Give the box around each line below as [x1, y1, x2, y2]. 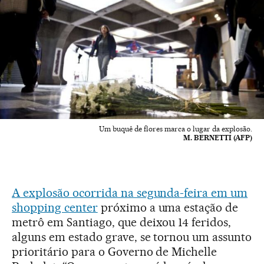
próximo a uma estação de [97, 200, 239, 214]
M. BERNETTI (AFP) [183, 133, 252, 142]
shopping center [12, 200, 98, 214]
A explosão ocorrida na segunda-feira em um [12, 185, 248, 200]
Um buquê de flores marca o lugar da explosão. [99, 124, 252, 133]
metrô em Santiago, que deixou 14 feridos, [12, 214, 232, 229]
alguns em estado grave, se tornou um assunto [12, 229, 252, 244]
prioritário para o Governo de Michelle [12, 244, 217, 259]
